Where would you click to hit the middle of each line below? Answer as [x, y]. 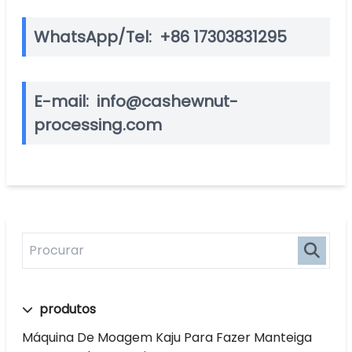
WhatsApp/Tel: [95, 37]
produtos [66, 309]
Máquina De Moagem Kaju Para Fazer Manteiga [167, 337]
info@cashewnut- [165, 101]
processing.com [98, 125]
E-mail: [63, 101]
